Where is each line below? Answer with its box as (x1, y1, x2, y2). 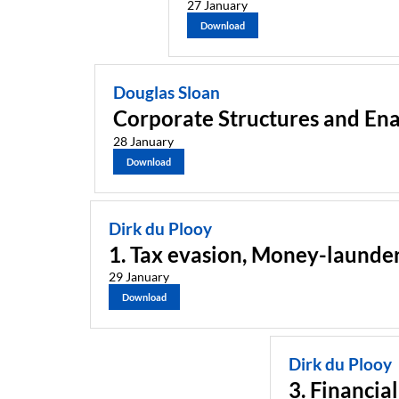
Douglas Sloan (112, 83, 220, 103)
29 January (108, 269, 169, 285)
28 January (112, 133, 174, 149)
